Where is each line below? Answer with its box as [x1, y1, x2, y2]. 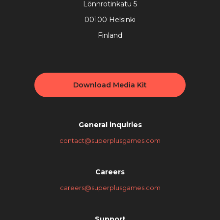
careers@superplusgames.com [59, 184, 161, 192]
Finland [98, 31, 122, 40]
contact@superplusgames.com [59, 137, 161, 145]
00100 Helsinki [84, 15, 136, 25]
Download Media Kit [73, 81, 147, 90]
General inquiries [78, 120, 142, 130]
